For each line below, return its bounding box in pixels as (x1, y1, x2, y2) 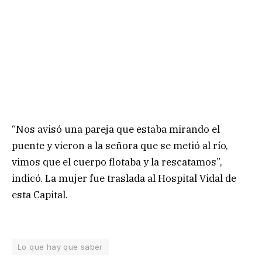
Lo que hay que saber (18, 242, 103, 252)
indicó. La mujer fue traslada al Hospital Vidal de (12, 171, 236, 185)
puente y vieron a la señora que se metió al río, (12, 139, 228, 152)
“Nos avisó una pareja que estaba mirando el (12, 122, 220, 136)
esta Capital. (12, 188, 68, 201)
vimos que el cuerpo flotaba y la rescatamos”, (12, 155, 222, 168)
